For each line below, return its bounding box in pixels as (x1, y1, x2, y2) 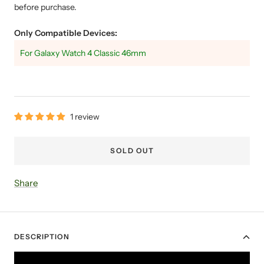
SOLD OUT (110, 146, 154, 155)
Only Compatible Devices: (14, 27, 117, 38)
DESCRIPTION (14, 232, 70, 241)
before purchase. (14, 1, 77, 12)
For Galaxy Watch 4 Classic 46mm (20, 47, 146, 58)
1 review (70, 111, 100, 122)
